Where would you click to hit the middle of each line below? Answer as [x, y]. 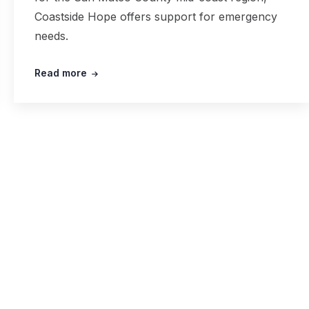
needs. [51, 36]
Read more [60, 73]
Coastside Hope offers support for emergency [156, 17]
